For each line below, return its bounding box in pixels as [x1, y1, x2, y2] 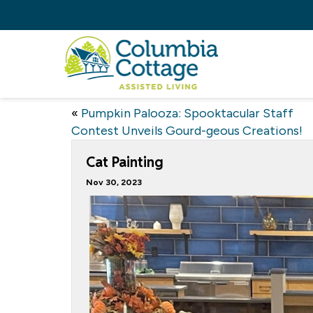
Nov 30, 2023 [86, 177, 142, 187]
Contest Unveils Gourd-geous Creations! [71, 123, 303, 138]
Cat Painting [86, 153, 163, 171]
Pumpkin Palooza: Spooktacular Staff [81, 105, 293, 121]
